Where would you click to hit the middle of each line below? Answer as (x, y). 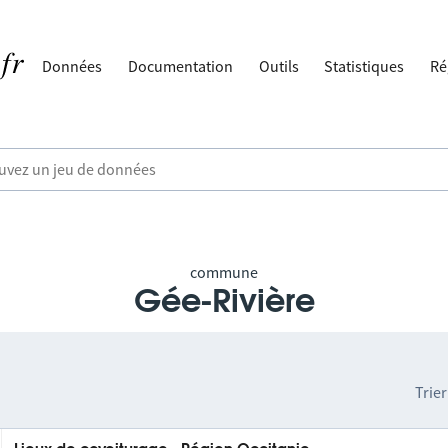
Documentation (181, 66)
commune (224, 272)
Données (72, 66)
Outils (278, 66)
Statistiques (364, 66)
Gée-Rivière (224, 302)
